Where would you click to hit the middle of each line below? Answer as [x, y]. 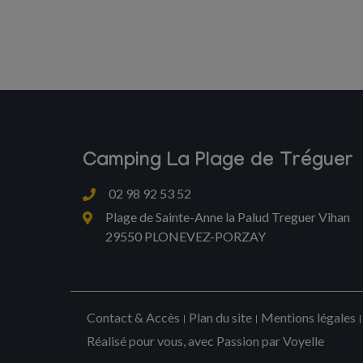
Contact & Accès [133, 317]
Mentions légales [308, 317]
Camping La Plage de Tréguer [218, 162]
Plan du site [220, 317]
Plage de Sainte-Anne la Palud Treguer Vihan [228, 217]
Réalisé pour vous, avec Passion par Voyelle [205, 341]
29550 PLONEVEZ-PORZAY [186, 236]
